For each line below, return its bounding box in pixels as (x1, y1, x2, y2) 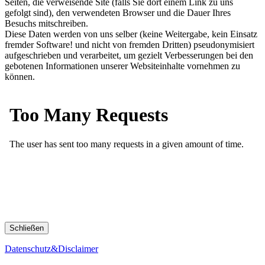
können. (5, 71, 35, 82)
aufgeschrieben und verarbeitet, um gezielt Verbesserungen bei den (5, 50, 253, 60)
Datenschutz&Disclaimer (5, 243, 98, 254)
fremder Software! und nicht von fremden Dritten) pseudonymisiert (5, 39, 254, 50)
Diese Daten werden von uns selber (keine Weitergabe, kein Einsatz (5, 28, 257, 39)
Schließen (9, 223, 44, 232)
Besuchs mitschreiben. (5, 18, 88, 28)
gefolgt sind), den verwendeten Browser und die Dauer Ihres (5, 7, 231, 18)
